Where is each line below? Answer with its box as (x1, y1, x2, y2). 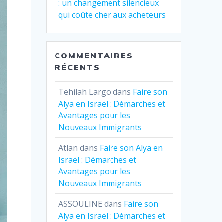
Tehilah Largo (58, 86, 111, 97)
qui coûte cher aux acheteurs (58, 9, 166, 20)
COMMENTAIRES (55, 50, 134, 60)
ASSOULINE (58, 198, 103, 209)
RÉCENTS (55, 62, 101, 72)
